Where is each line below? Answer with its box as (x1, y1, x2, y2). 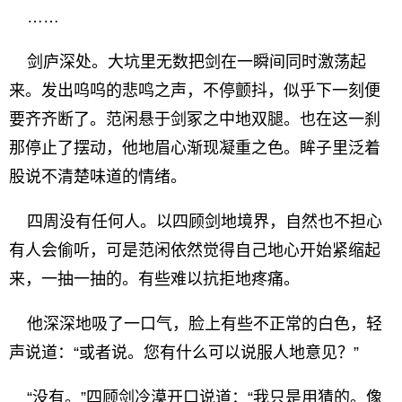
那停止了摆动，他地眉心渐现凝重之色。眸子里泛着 (9, 139, 380, 157)
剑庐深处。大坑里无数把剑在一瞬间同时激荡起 (9, 53, 366, 71)
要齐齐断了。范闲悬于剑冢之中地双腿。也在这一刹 (9, 110, 380, 128)
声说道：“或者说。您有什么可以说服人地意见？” (9, 344, 359, 362)
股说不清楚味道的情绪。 (9, 168, 187, 186)
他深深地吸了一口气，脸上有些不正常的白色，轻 (9, 315, 382, 333)
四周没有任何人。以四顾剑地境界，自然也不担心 (9, 213, 382, 231)
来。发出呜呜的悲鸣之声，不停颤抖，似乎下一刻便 (9, 82, 380, 100)
